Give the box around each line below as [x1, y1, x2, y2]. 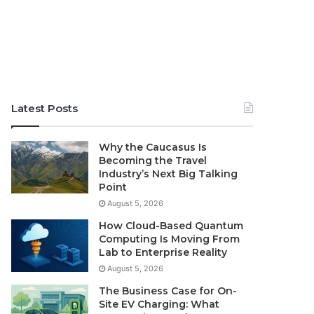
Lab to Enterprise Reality [99, 246, 228, 259]
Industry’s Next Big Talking [99, 168, 238, 181]
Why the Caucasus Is [99, 141, 207, 154]
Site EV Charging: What [99, 298, 220, 311]
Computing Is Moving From [99, 233, 240, 246]
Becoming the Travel [99, 154, 207, 168]
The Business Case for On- [99, 285, 238, 298]
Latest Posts [11, 102, 78, 116]
